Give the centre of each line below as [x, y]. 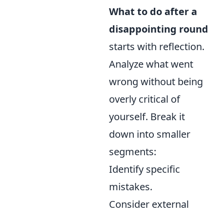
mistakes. [131, 187]
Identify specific [145, 169]
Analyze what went [151, 64]
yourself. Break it [147, 117]
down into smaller [150, 134]
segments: [133, 152]
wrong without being [156, 82]
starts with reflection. [157, 47]
